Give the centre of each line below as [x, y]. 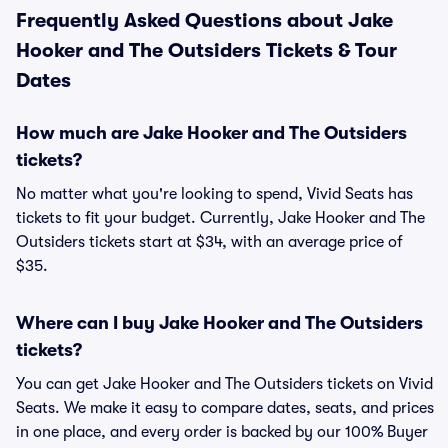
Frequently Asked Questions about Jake [204, 20]
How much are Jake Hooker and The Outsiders [211, 133]
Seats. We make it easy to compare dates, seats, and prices [225, 408]
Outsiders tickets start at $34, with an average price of [209, 242]
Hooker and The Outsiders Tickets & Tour [206, 50]
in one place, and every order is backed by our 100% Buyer [222, 432]
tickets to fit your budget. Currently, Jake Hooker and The [220, 218]
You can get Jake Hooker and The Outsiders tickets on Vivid [224, 384]
